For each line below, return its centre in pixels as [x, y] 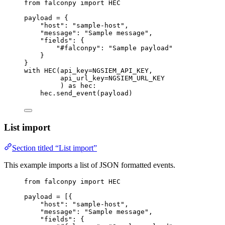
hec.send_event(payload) [86, 93]
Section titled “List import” [54, 148]
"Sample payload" [141, 48]
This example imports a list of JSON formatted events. [90, 165]
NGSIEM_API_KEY [121, 71]
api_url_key [82, 78]
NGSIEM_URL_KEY [137, 78]
